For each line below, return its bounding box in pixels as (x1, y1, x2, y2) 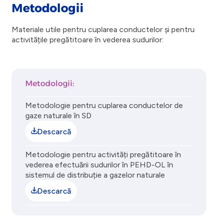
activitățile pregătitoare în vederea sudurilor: (12, 35, 163, 44)
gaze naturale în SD (25, 111, 91, 120)
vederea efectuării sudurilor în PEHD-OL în (25, 160, 173, 169)
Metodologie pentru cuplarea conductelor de (25, 101, 183, 110)
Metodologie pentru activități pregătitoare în (25, 150, 181, 159)
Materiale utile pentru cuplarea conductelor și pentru (12, 25, 195, 34)
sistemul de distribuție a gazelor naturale (25, 170, 165, 180)
